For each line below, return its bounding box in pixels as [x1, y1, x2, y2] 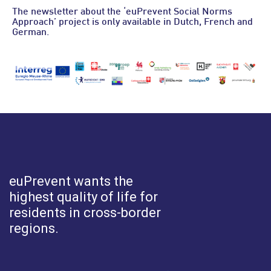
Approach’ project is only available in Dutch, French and [12, 18, 253, 27]
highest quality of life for [9, 189, 158, 204]
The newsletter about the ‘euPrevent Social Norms [12, 7, 232, 17]
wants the [74, 173, 133, 189]
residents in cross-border [9, 204, 161, 220]
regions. [9, 220, 59, 236]
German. [12, 28, 49, 38]
